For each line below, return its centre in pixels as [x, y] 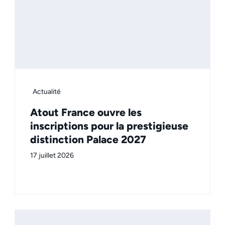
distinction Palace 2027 [88, 140]
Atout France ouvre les [86, 113]
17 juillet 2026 [52, 156]
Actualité [47, 92]
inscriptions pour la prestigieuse [109, 126]
